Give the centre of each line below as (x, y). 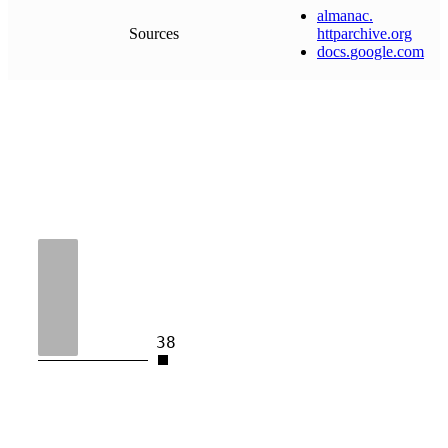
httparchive (352, 34)
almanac (343, 16)
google (371, 52)
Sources (154, 34)
